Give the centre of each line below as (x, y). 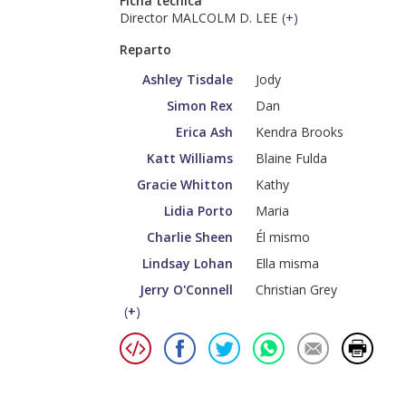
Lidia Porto (198, 211)
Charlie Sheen (190, 237)
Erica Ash (204, 132)
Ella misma (287, 264)
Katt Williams (190, 159)
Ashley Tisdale (188, 80)
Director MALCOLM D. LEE (198, 18)
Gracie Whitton (185, 185)
